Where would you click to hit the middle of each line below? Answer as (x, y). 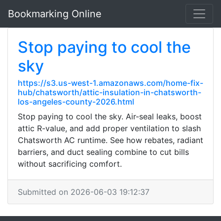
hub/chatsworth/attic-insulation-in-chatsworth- (110, 92)
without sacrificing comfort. (70, 164)
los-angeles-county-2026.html (76, 102)
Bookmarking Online (55, 14)
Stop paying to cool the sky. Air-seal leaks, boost (110, 116)
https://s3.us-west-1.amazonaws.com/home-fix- (110, 83)
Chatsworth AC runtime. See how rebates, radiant (110, 140)
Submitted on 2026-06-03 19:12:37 (84, 192)
